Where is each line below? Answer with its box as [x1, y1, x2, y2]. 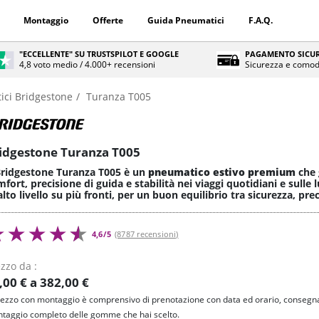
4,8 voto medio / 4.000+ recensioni [19, 58, 156, 70]
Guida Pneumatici [147, 14, 224, 26]
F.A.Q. [248, 14, 273, 26]
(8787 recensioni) [115, 229, 179, 239]
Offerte [92, 14, 123, 26]
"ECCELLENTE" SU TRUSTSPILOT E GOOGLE [19, 48, 179, 59]
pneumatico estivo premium [148, 165, 296, 179]
